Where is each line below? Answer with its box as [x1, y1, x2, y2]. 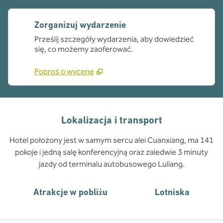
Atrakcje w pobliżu [33, 187, 108, 197]
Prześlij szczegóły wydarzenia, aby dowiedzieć [34, 34, 194, 44]
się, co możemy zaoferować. [34, 44, 133, 54]
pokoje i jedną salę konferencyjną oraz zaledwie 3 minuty [15, 147, 208, 157]
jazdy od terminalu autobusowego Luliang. [38, 159, 185, 169]
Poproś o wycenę [34, 67, 94, 76]
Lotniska [154, 187, 190, 197]
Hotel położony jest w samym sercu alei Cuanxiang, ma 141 [9, 135, 214, 145]
